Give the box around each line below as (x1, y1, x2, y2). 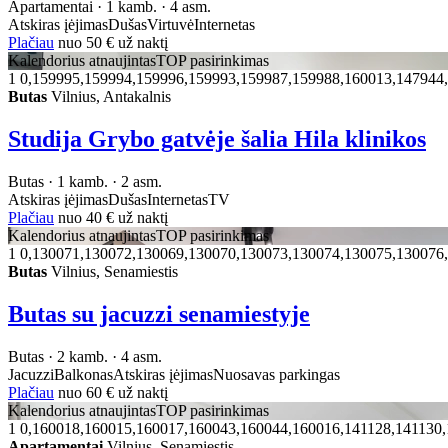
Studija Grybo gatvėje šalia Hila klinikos (8, 126, 426, 153)
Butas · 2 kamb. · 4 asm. (8, 348, 162, 365)
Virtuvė (147, 16, 194, 34)
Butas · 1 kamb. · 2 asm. (8, 173, 162, 191)
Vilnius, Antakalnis (47, 88, 171, 106)
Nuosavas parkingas (213, 366, 340, 383)
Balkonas (54, 366, 113, 383)
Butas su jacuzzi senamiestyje (8, 301, 310, 328)
